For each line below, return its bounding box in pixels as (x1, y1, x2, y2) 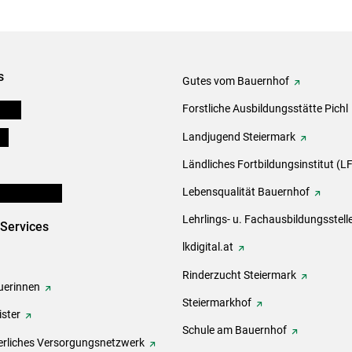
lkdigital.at (182, 240, 233, 254)
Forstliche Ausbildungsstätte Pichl (182, 102, 348, 115)
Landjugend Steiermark (182, 130, 295, 143)
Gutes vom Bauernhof (182, 75, 289, 88)
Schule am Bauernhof (182, 323, 287, 336)
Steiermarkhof (182, 295, 251, 309)
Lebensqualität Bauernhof (182, 185, 310, 198)
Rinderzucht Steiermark (182, 268, 296, 281)
